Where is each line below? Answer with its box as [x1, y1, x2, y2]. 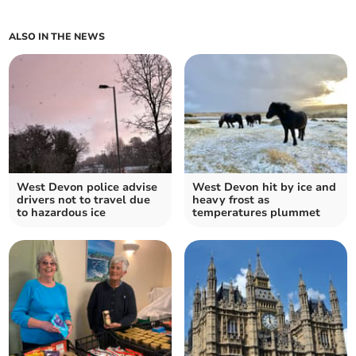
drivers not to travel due [17, 192, 151, 208]
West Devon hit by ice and [192, 180, 336, 195]
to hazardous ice [17, 205, 106, 221]
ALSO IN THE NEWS [9, 30, 106, 44]
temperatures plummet [192, 205, 320, 221]
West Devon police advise [17, 180, 158, 195]
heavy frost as [192, 192, 269, 208]
